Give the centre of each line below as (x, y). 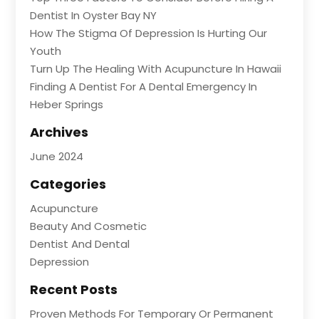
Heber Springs (67, 105)
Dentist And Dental (80, 244)
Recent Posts (74, 290)
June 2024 (57, 157)
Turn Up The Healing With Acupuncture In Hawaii (156, 69)
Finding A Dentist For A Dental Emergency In (144, 87)
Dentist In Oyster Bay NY (94, 16)
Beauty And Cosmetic (89, 226)
